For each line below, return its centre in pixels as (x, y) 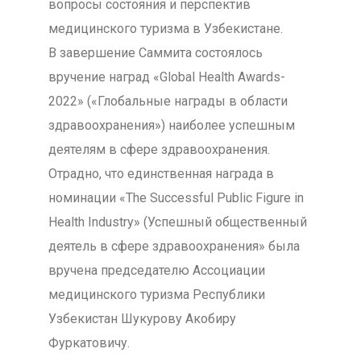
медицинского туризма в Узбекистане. (165, 29)
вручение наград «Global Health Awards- (166, 77)
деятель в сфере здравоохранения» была (174, 246)
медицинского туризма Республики (156, 295)
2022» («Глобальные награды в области (168, 101)
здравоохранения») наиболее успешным (171, 125)
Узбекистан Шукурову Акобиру (142, 319)
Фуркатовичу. (89, 343)
